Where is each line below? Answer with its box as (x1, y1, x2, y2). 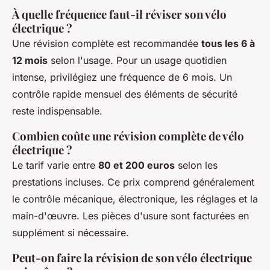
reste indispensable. (12, 105, 102, 118)
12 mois (12, 54, 48, 67)
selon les (175, 159, 218, 172)
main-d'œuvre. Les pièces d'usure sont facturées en (12, 210, 249, 222)
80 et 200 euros (98, 159, 175, 172)
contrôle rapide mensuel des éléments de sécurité (12, 88, 237, 101)
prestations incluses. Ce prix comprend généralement (12, 176, 254, 189)
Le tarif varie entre (12, 159, 98, 172)
